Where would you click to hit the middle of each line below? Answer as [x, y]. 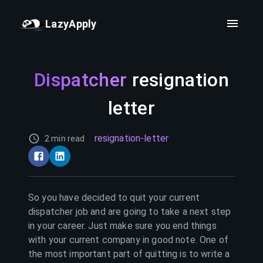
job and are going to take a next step [152, 212]
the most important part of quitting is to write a [129, 254]
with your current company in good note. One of [128, 240]
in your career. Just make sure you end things [122, 226]
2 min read [65, 139]
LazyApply [71, 23]
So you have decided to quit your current [114, 198]
